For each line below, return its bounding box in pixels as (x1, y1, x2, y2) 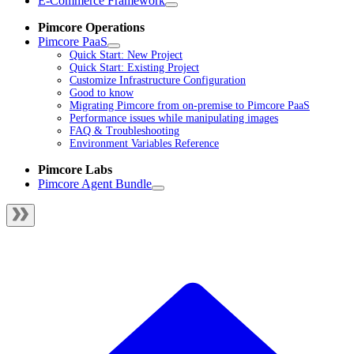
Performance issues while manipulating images (70, 112, 278, 125)
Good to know (70, 87, 134, 100)
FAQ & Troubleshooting (70, 125, 179, 137)
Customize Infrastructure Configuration (70, 74, 246, 87)
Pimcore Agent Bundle (38, 177, 152, 191)
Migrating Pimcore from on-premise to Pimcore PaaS (70, 100, 310, 112)
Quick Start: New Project (70, 49, 183, 62)
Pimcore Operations (38, 21, 145, 35)
